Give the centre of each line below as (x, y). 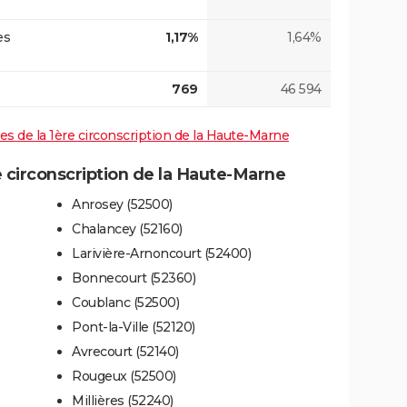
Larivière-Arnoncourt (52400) (161, 253)
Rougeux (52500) (124, 376)
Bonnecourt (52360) (134, 278)
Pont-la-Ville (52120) (134, 327)
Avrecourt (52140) (125, 351)
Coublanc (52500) (125, 302)
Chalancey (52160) (127, 228)
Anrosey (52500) (122, 204)
